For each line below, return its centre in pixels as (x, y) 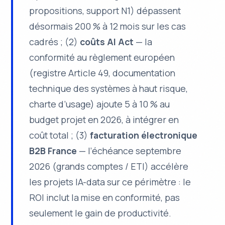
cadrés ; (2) (55, 41)
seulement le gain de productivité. (100, 213)
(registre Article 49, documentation (102, 73)
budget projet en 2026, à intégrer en (104, 119)
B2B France (53, 150)
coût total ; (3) (60, 135)
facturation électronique (144, 135)
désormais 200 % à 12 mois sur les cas (108, 26)
